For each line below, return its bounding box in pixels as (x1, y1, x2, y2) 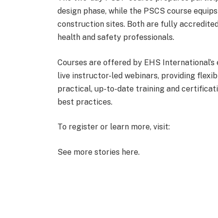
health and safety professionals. (57, 33, 174, 42)
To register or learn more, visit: (57, 122, 170, 132)
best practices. (57, 97, 112, 107)
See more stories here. (57, 147, 140, 157)
